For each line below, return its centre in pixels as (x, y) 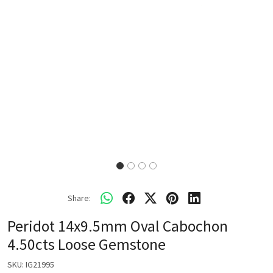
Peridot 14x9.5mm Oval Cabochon (118, 226)
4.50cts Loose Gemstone (87, 245)
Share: (79, 198)
